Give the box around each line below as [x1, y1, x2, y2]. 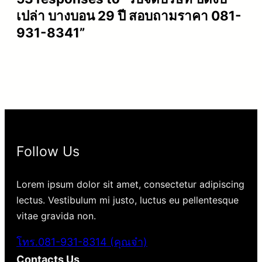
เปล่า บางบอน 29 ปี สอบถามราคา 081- [16, 8, 242, 24]
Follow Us [16, 143, 80, 160]
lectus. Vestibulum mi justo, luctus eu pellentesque [16, 194, 239, 206]
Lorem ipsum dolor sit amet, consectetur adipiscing [16, 178, 244, 191]
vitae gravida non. [16, 210, 96, 222]
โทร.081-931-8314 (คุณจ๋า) [16, 236, 147, 249]
